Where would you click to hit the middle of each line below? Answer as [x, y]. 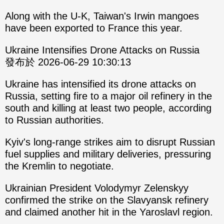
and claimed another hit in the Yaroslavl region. [109, 212]
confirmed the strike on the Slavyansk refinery [107, 200]
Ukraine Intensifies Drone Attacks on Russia [108, 50]
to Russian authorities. [54, 120]
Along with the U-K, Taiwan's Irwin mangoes [102, 16]
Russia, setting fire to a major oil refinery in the [108, 96]
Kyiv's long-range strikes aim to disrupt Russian [110, 142]
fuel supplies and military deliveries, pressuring [108, 154]
